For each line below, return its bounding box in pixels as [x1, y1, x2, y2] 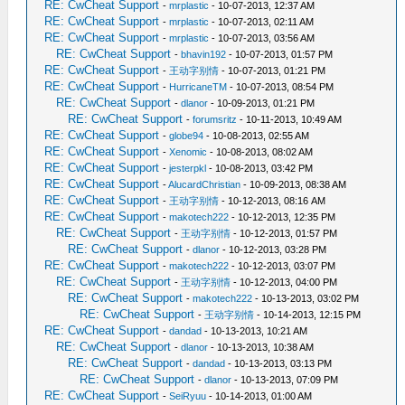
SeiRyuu [169, 391, 207, 401]
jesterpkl [169, 163, 207, 174]
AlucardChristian [168, 179, 241, 190]
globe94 [169, 130, 204, 141]
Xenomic [169, 146, 208, 157]
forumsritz [193, 114, 238, 125]
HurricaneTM [169, 81, 228, 92]
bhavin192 [181, 49, 227, 60]
